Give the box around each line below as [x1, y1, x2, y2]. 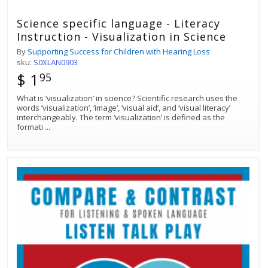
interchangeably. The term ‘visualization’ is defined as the [17, 111, 225, 123]
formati [17, 121, 45, 132]
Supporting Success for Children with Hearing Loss [28, 45, 210, 57]
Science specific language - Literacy [17, 16, 220, 31]
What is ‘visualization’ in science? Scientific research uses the [17, 92, 237, 103]
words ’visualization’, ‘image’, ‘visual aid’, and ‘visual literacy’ [17, 102, 230, 113]
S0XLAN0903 [33, 56, 78, 68]
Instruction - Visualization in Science [17, 29, 226, 44]
